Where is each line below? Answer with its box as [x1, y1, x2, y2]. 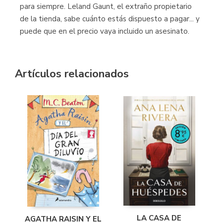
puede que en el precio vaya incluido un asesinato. [20, 26, 189, 36]
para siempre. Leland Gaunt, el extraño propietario [20, 1, 192, 11]
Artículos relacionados [15, 66, 129, 81]
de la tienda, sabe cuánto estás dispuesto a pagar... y [20, 14, 200, 24]
